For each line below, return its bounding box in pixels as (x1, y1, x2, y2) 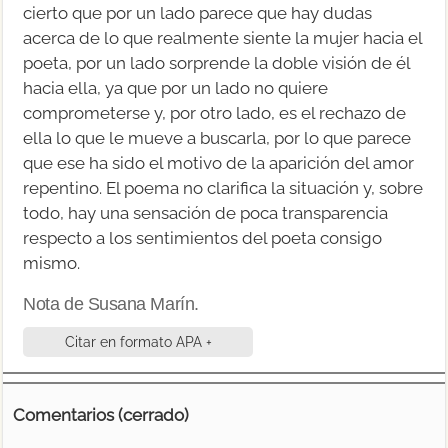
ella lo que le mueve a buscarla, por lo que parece (23, 127, 412, 148)
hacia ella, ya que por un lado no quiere (23, 77, 329, 98)
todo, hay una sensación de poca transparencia (23, 202, 389, 223)
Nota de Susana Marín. (23, 293, 199, 314)
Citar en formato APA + (64, 333, 212, 350)
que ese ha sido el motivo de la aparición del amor (23, 152, 415, 173)
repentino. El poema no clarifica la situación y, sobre (23, 177, 424, 198)
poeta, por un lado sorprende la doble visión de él (23, 52, 411, 73)
